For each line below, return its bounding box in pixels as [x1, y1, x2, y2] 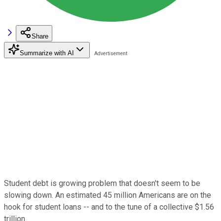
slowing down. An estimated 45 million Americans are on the [4, 190, 211, 200]
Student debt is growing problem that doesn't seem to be [4, 178, 200, 188]
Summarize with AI [20, 49, 74, 57]
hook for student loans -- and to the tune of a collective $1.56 [4, 202, 214, 212]
